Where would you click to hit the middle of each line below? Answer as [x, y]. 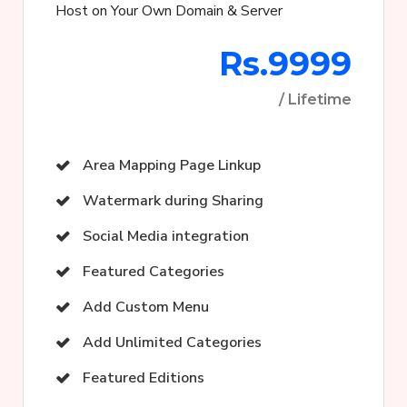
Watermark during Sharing [173, 201]
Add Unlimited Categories [172, 343]
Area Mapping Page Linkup [172, 166]
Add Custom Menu [146, 308]
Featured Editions [144, 378]
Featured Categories [154, 272]
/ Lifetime [315, 100]
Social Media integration [166, 237]
